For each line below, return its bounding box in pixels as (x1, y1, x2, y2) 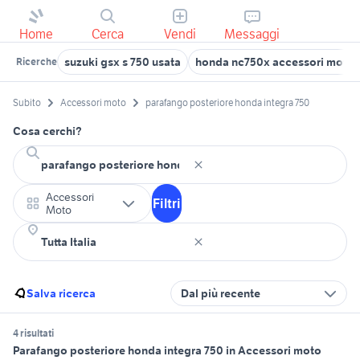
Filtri (153, 195, 181, 212)
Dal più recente (181, 286, 260, 301)
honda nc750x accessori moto (195, 55, 354, 69)
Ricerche (16, 55, 57, 67)
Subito (13, 96, 41, 109)
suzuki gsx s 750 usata (64, 55, 181, 69)
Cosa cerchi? (13, 124, 82, 139)
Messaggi (224, 26, 280, 42)
